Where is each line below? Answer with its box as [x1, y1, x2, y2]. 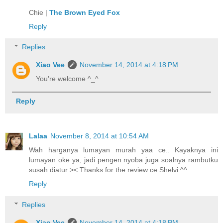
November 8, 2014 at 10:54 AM [50, 132, 149, 140]
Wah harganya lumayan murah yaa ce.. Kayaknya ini [29, 146, 218, 154]
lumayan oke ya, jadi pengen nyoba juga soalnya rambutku [29, 156, 218, 164]
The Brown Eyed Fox [49, 8, 120, 16]
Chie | [29, 8, 49, 16]
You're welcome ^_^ [36, 75, 99, 83]
